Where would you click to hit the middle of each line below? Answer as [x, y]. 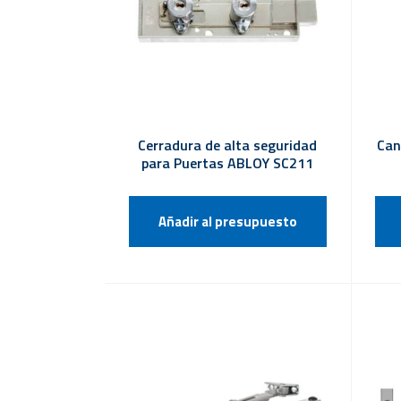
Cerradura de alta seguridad [228, 145]
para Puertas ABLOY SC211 [228, 162]
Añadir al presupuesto [227, 221]
